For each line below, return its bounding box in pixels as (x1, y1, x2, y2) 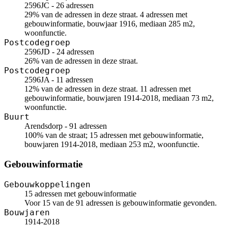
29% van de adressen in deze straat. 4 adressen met (24, 10, 187, 19)
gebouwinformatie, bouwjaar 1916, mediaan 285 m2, (24, 19, 195, 28)
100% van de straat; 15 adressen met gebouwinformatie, (24, 131, 204, 140)
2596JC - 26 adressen (24, 1, 94, 10)
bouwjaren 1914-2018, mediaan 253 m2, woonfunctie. (24, 140, 199, 149)
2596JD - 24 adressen (24, 47, 94, 56)
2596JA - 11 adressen (24, 75, 93, 84)
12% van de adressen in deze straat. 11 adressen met (24, 84, 191, 94)
